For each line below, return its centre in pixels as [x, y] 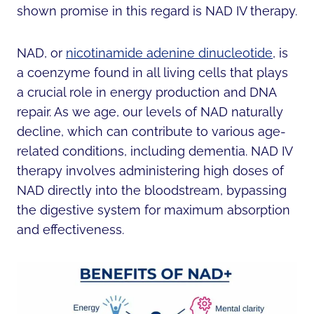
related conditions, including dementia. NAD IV [155, 151]
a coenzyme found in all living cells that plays [152, 72]
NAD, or [41, 53]
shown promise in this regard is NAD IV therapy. [157, 11]
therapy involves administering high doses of [150, 170]
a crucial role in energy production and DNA [146, 92]
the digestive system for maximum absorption [153, 210]
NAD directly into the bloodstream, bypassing [152, 190]
